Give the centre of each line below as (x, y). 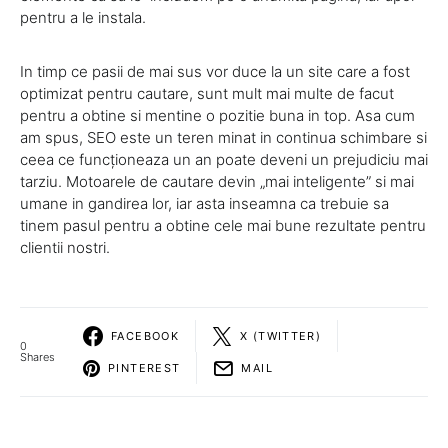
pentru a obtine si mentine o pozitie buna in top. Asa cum (217, 115)
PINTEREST (144, 367)
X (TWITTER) (281, 335)
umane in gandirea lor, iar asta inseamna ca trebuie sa (204, 203)
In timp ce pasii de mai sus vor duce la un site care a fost (215, 71)
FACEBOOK (145, 335)
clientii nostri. (65, 247)
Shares (37, 357)
